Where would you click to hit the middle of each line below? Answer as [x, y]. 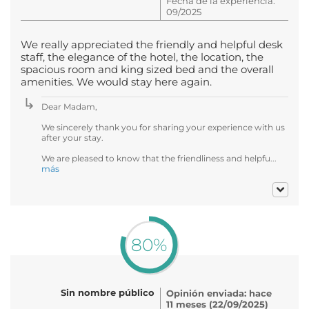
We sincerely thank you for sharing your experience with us [163, 127]
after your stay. [72, 137]
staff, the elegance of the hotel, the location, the [142, 57]
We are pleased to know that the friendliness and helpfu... [159, 158]
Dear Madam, [69, 106]
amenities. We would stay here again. [116, 82]
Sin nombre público [108, 292]
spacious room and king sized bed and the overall [147, 69]
